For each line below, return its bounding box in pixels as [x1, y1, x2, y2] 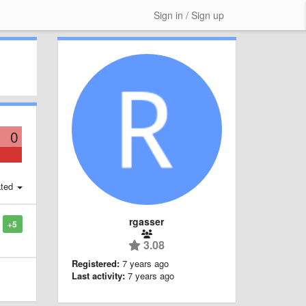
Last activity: [71, 268, 125, 282]
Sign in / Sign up [154, 8, 224, 22]
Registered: [71, 256, 120, 270]
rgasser [129, 214, 165, 228]
